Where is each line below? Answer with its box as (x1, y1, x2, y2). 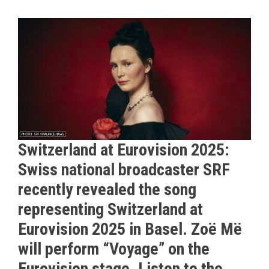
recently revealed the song (18, 180, 196, 200)
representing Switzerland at (18, 199, 203, 220)
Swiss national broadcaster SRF (18, 160, 230, 180)
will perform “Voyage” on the (18, 239, 210, 259)
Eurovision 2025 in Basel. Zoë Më (18, 219, 242, 240)
